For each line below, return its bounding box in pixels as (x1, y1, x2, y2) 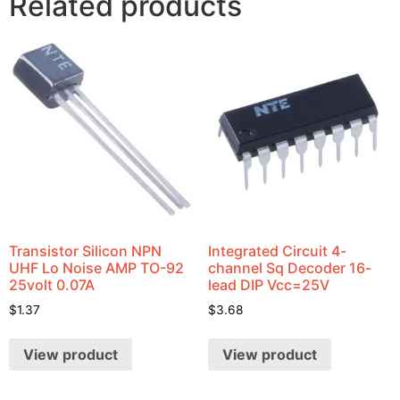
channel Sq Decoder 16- (207, 258, 371, 277)
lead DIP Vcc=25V (207, 275, 329, 294)
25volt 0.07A (9, 275, 95, 294)
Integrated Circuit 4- (207, 241, 346, 260)
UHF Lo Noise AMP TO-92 (9, 258, 184, 277)
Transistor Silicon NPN (9, 241, 162, 260)
